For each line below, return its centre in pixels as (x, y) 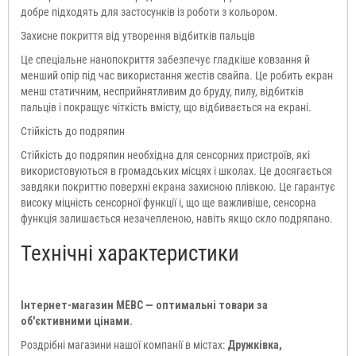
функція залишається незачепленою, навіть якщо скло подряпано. (177, 218)
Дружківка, (255, 344)
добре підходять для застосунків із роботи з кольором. (149, 12)
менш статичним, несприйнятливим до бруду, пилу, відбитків (162, 91)
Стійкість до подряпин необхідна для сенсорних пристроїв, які (165, 155)
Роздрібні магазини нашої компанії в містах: (124, 344)
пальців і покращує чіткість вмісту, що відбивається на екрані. (166, 107)
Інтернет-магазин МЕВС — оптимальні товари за (144, 305)
